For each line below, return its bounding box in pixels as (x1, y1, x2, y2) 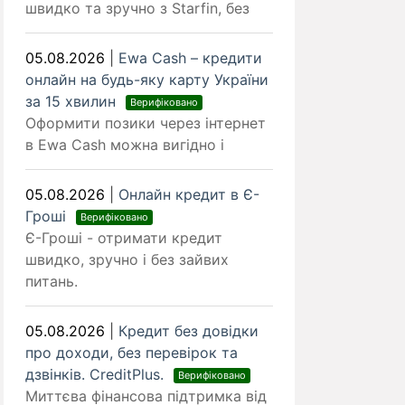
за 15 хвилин (25, 92, 120, 111)
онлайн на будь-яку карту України (25, 71, 268, 89)
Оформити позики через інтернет (25, 114, 266, 133)
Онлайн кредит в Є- (118, 185, 259, 204)
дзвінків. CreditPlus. (25, 365, 168, 384)
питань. (25, 272, 78, 291)
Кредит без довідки (118, 322, 259, 341)
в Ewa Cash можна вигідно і (25, 136, 224, 155)
